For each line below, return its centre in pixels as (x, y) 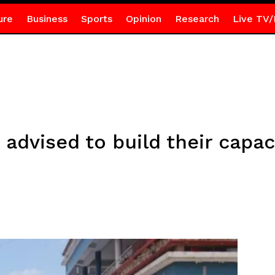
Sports (96, 19)
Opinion (143, 19)
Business (47, 19)
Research (197, 19)
